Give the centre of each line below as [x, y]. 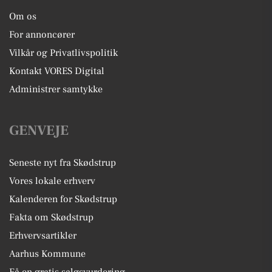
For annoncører [42, 35]
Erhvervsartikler [43, 236]
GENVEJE [39, 131]
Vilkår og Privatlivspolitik [63, 53]
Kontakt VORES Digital [57, 71]
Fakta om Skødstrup [51, 217]
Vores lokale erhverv [52, 181]
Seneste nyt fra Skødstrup [63, 163]
